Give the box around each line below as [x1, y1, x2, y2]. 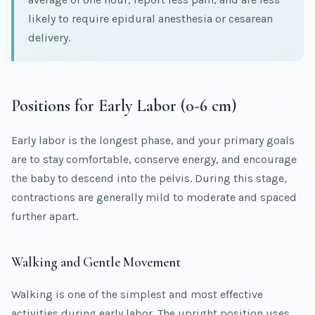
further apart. [11, 210, 78, 224]
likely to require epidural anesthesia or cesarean [28, 12, 273, 26]
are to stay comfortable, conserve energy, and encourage [11, 153, 297, 167]
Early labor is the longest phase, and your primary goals [11, 134, 295, 148]
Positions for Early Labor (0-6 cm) [11, 96, 236, 117]
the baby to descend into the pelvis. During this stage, [11, 172, 287, 186]
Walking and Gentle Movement [11, 254, 181, 271]
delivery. [28, 31, 70, 45]
